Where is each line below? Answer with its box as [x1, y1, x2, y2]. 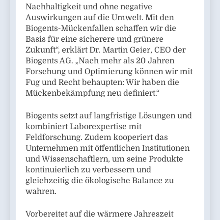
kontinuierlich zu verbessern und [26, 165, 151, 175]
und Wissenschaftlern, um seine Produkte [26, 155, 183, 164]
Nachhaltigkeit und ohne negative [26, 2, 152, 12]
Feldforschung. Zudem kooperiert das [26, 133, 168, 142]
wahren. [26, 187, 56, 196]
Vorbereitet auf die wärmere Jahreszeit [26, 210, 173, 219]
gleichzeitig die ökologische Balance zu [26, 176, 174, 186]
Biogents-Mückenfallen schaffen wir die [26, 24, 176, 33]
